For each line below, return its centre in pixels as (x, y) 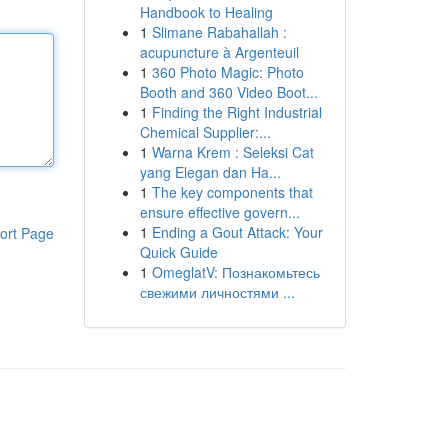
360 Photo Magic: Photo (227, 72)
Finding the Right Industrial (236, 112)
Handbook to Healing (206, 12)
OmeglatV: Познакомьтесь (235, 272)
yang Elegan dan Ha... (210, 172)
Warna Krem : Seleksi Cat (232, 152)
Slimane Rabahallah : (219, 32)
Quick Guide (178, 252)
